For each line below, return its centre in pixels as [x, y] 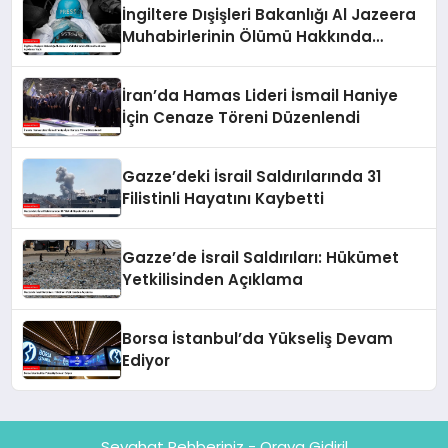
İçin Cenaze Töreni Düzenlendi [241, 118]
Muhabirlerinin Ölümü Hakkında [247, 37]
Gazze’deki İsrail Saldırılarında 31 [252, 177]
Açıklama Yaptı [183, 59]
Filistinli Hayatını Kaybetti [223, 199]
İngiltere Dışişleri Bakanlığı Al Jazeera [269, 15]
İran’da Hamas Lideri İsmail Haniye [260, 96]
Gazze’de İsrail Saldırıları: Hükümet [261, 258]
